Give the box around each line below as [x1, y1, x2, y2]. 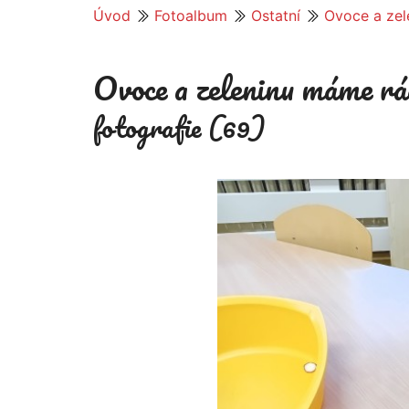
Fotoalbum [154, 6, 227, 25]
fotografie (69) [93, 105, 266, 150]
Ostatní [251, 6, 300, 25]
